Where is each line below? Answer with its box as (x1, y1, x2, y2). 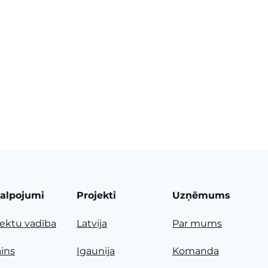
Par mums (172, 217, 222, 229)
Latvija (77, 217, 107, 229)
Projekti (77, 190, 116, 202)
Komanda (172, 245, 219, 257)
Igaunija (77, 245, 115, 257)
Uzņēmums (172, 190, 230, 202)
